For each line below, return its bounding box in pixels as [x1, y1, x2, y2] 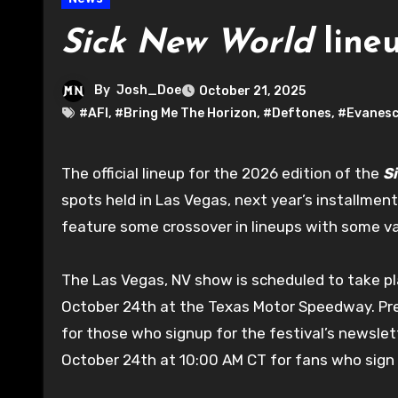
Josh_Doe [116, 82, 181, 98]
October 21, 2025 [199, 83, 306, 99]
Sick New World [61, 26, 313, 61]
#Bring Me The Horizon [115, 105, 257, 121]
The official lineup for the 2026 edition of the [71, 163, 383, 182]
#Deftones [263, 105, 331, 121]
